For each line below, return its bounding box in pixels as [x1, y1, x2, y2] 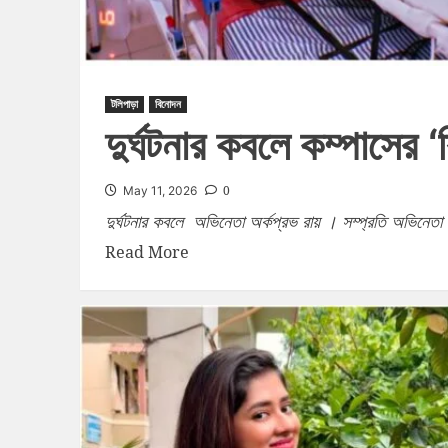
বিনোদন [154, 96, 181, 111]
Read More [104, 240, 189, 263]
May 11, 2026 [122, 182, 197, 198]
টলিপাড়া [110, 96, 138, 111]
